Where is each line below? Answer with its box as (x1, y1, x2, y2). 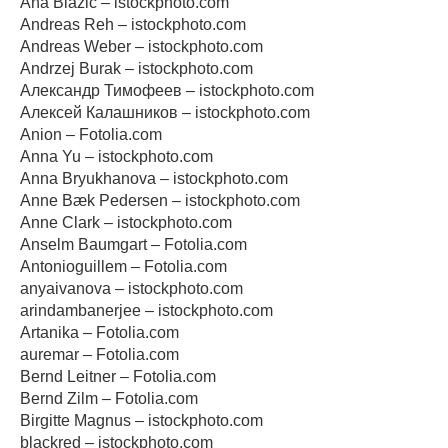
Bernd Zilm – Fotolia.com (20, 390, 198, 407)
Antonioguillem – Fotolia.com (20, 258, 227, 275)
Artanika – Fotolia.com (20, 324, 179, 341)
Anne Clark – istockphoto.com (20, 214, 232, 231)
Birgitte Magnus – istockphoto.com (20, 412, 263, 429)
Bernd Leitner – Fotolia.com (20, 368, 216, 385)
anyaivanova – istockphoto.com (20, 280, 243, 297)
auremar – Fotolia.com (20, 346, 179, 363)
